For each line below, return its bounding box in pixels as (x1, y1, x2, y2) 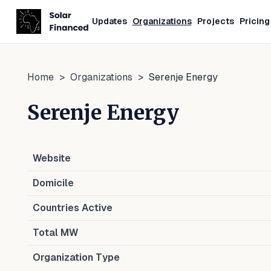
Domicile (33, 177, 74, 189)
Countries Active (33, 202, 113, 214)
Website (33, 152, 71, 164)
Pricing (239, 16, 270, 26)
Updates (91, 16, 127, 26)
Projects (197, 16, 234, 26)
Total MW (33, 227, 78, 238)
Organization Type (33, 252, 120, 263)
